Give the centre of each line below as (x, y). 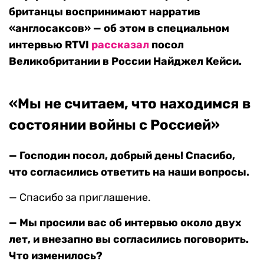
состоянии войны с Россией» (114, 125)
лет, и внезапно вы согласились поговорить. (129, 240)
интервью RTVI (50, 45)
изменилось (62, 256)
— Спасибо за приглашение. (80, 198)
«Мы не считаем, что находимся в (130, 104)
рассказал (120, 45)
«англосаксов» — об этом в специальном (119, 29)
